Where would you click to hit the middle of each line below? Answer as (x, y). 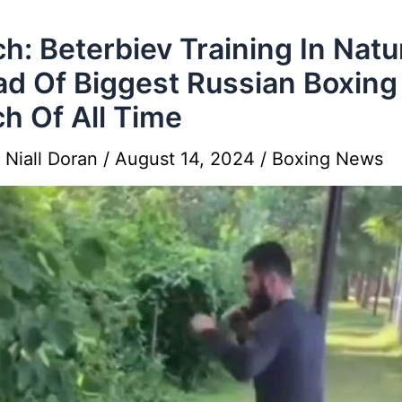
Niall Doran (54, 158)
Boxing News (328, 158)
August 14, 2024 (188, 158)
